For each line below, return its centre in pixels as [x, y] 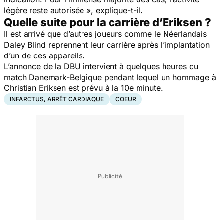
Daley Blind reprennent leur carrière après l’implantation [107, 44]
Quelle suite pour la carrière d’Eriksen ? [108, 22]
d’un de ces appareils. [46, 55]
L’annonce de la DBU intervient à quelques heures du [101, 66]
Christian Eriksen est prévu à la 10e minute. [83, 88]
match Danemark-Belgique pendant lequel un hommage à [110, 77]
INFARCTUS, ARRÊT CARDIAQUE [57, 99]
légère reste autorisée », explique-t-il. [73, 10]
